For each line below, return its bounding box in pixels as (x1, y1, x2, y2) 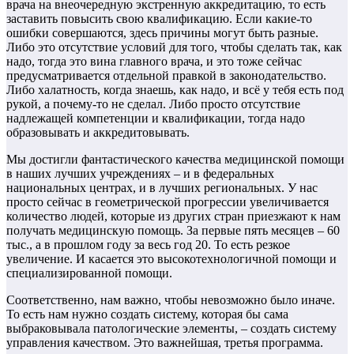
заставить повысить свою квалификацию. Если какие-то (6, 12, 312, 26)
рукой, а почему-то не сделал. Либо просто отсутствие (6, 97, 300, 111)
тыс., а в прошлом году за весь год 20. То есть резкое (6, 238, 290, 252)
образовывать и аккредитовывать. (6, 126, 190, 140)
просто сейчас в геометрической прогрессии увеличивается (6, 195, 329, 209)
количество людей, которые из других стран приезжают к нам (6, 209, 341, 224)
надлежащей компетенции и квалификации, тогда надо (6, 111, 305, 126)
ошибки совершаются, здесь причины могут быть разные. (6, 26, 318, 40)
